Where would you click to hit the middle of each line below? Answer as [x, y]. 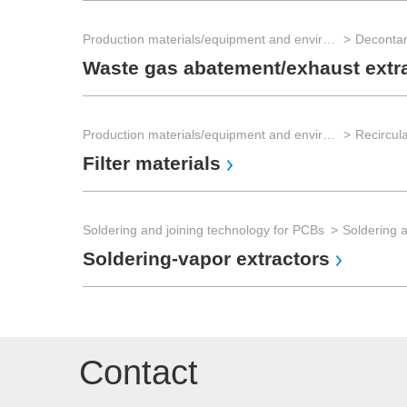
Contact [139, 372]
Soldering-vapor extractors [206, 259]
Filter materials [152, 164]
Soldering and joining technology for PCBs [203, 230]
